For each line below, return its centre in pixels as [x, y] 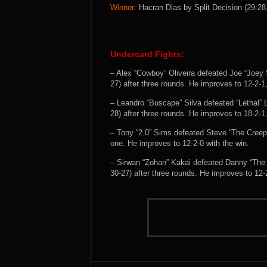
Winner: [123, 7]
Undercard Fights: [147, 54]
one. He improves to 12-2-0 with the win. [180, 143]
